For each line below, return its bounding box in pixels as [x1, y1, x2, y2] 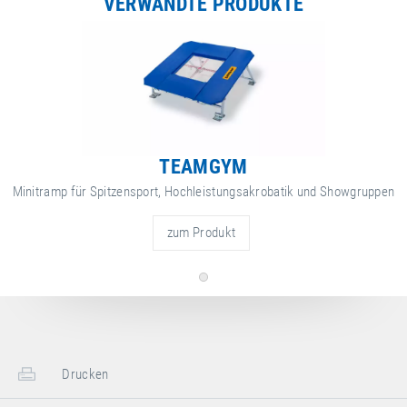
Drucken [59, 366, 109, 383]
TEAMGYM [159, 154, 248, 178]
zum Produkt [166, 224, 236, 242]
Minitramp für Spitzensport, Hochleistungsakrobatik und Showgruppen [12, 184, 395, 201]
